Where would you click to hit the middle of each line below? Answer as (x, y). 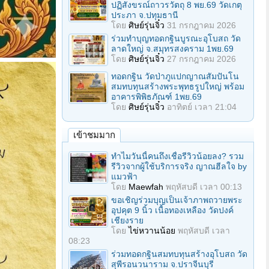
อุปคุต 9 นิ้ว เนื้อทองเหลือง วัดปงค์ (172, 210)
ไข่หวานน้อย (152, 231)
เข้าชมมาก (94, 135)
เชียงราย (127, 220)
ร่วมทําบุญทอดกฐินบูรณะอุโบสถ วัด (176, 38)
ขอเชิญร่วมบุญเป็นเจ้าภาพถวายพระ (177, 200)
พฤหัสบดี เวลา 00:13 (204, 187)
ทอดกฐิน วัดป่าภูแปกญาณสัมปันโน (175, 76)
